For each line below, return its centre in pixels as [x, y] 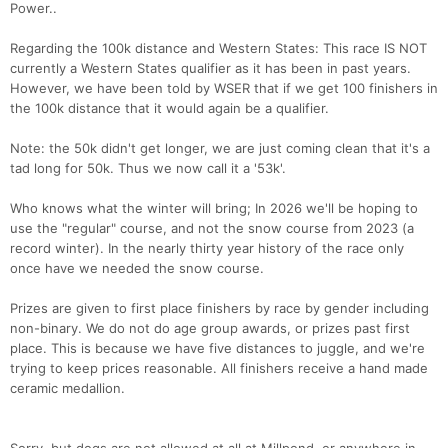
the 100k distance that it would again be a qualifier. [169, 108]
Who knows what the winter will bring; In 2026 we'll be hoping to [214, 208]
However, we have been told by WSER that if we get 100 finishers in [224, 88]
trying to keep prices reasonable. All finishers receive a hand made [219, 368]
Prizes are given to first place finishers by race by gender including [219, 308]
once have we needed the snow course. [137, 268]
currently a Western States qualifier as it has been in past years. [210, 68]
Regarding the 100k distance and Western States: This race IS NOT [218, 48]
